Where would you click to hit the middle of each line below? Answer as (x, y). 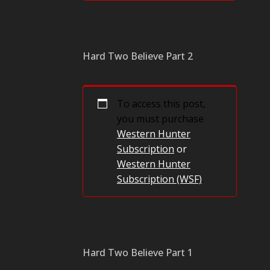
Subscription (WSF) (159, 179)
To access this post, (161, 104)
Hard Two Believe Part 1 (138, 253)
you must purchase (160, 119)
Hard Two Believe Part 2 (138, 56)
